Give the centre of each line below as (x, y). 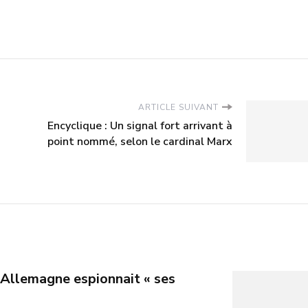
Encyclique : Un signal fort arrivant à (140, 125)
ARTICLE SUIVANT (178, 107)
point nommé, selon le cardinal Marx (140, 141)
